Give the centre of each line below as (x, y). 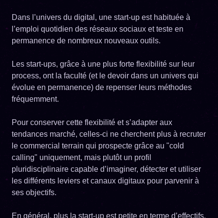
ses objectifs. (34, 192)
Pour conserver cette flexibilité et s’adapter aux (92, 122)
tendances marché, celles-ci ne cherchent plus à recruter (109, 134)
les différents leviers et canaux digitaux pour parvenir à (105, 181)
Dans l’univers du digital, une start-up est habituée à (101, 17)
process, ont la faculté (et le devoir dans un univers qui (105, 75)
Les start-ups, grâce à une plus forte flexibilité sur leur (103, 64)
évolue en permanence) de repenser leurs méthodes (102, 87)
